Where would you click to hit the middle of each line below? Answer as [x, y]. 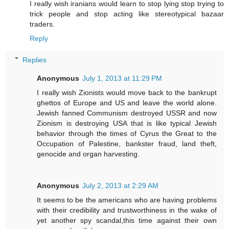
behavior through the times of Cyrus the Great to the [127, 133]
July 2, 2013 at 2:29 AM [121, 185]
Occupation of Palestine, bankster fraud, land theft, [127, 143]
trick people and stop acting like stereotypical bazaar [127, 14]
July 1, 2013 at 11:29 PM [122, 78]
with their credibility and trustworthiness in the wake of [127, 210]
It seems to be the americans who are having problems [127, 200]
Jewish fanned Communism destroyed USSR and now [127, 113]
